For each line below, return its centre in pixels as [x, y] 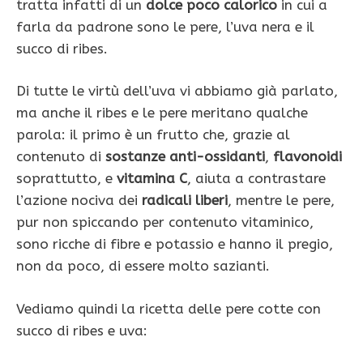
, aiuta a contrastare [256, 179]
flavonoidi [307, 157]
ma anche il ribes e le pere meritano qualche [162, 113]
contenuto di [61, 157]
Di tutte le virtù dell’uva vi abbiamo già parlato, [177, 91]
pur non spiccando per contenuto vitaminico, [165, 222]
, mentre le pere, [281, 201]
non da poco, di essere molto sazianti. [143, 266]
